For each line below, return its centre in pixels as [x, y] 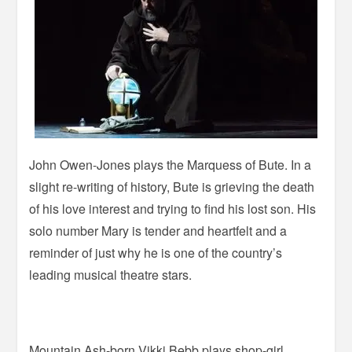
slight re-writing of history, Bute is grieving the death [172, 186]
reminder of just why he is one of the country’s [156, 252]
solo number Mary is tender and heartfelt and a [158, 230]
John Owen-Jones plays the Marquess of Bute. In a [170, 164]
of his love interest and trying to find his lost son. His [173, 208]
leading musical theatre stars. [111, 274]
